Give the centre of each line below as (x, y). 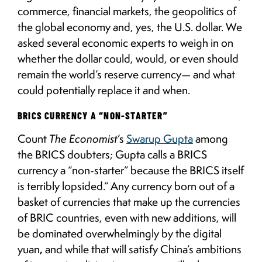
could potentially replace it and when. (104, 90)
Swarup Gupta (160, 138)
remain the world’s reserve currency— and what (126, 74)
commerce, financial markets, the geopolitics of (127, 11)
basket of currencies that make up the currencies (129, 201)
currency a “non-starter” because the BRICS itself (131, 170)
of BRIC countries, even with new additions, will (127, 217)
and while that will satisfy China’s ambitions (142, 249)
